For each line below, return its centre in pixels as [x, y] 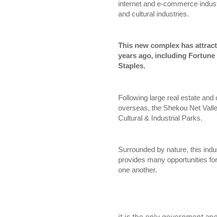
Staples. [133, 66]
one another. [139, 170]
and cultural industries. [154, 14]
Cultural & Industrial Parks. [160, 118]
